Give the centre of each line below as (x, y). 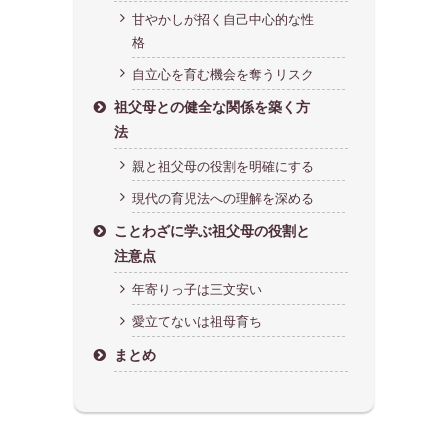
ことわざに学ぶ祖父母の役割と (212, 230)
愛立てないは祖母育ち (196, 322)
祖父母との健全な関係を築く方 (212, 107)
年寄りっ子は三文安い (196, 290)
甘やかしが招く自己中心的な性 (222, 19)
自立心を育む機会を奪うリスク (222, 74)
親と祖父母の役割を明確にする (222, 166)
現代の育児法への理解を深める (222, 198)
